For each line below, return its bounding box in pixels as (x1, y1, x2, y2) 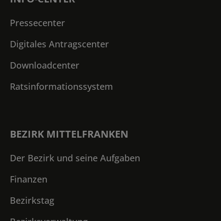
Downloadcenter (10, 59, 79, 71)
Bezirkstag (10, 194, 54, 206)
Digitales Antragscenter (10, 37, 109, 50)
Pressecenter (10, 16, 65, 29)
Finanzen (10, 173, 47, 185)
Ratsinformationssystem (10, 80, 113, 92)
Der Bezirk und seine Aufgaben (10, 151, 140, 164)
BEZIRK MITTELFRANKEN (10, 127, 128, 141)
